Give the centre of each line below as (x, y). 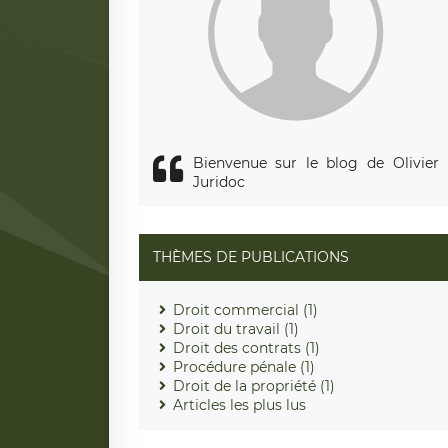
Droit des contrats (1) (246, 347)
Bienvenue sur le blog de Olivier (315, 162)
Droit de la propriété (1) (253, 385)
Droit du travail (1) (235, 328)
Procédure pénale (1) (243, 366)
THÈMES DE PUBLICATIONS (250, 256)
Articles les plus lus (239, 404)
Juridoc (218, 181)
